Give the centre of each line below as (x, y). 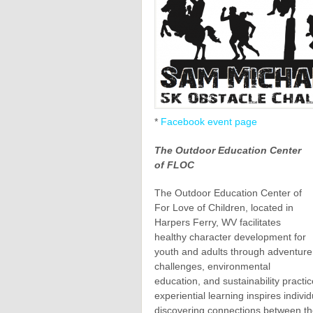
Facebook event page (209, 122)
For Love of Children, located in (224, 208)
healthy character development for (230, 237)
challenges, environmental (212, 267)
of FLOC (174, 165)
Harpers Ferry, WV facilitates (218, 223)
